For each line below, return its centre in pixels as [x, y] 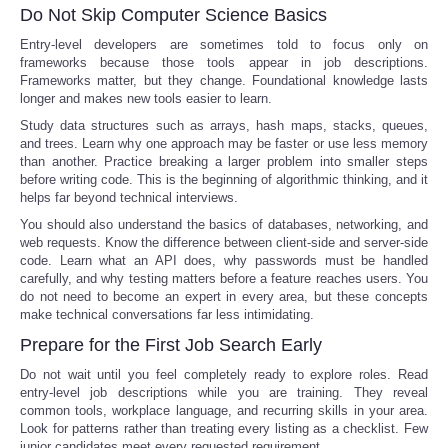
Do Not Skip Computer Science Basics [173, 14]
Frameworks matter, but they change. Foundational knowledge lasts [224, 80]
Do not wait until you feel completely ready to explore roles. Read [224, 374]
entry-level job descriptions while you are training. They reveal [224, 392]
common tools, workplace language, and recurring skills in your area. [224, 410]
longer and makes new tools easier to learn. [146, 98]
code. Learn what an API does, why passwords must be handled [224, 260]
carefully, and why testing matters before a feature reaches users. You [224, 278]
